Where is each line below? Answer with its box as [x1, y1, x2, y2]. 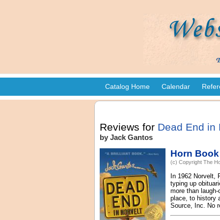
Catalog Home [105, 82, 150, 90]
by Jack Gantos [100, 133, 153, 141]
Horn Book [170, 148, 219, 159]
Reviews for [100, 121, 158, 133]
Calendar [162, 82, 190, 90]
